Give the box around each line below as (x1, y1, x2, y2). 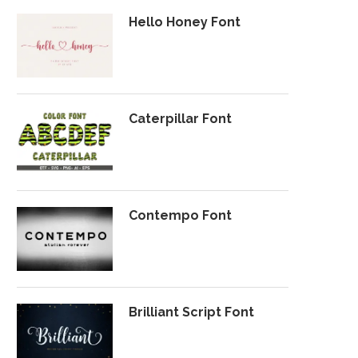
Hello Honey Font (129, 14, 241, 30)
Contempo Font (129, 208, 232, 223)
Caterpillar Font (129, 111, 232, 126)
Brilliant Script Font (129, 304, 254, 320)
